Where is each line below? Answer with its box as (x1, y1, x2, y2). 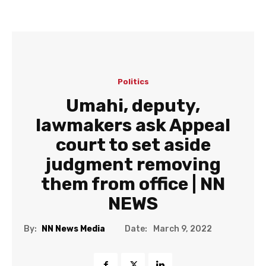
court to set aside (55, 134, 211, 156)
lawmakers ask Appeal (36, 115, 230, 136)
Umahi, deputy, (66, 95, 200, 116)
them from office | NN (41, 173, 225, 195)
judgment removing (45, 154, 221, 175)
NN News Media (42, 224, 105, 235)
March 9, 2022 (153, 224, 212, 235)
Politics (117, 77, 149, 86)
